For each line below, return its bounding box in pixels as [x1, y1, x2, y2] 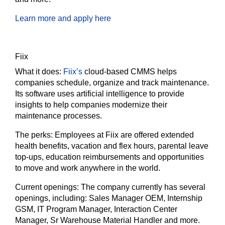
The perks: [15, 131, 55, 139]
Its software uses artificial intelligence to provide [15, 89, 184, 98]
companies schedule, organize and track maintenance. [15, 78, 209, 87]
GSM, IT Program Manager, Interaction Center [15, 205, 177, 213]
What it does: [15, 67, 63, 76]
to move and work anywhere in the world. [15, 164, 160, 172]
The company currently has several [81, 183, 205, 191]
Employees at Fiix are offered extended [55, 131, 194, 139]
